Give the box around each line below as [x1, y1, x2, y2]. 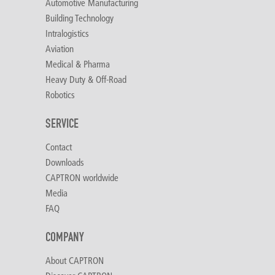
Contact [45, 141, 72, 153]
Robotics [45, 88, 75, 101]
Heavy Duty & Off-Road [45, 73, 126, 85]
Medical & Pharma [45, 58, 110, 70]
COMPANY [45, 230, 84, 245]
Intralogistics [45, 27, 89, 39]
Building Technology [45, 12, 114, 24]
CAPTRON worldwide [45, 171, 118, 184]
